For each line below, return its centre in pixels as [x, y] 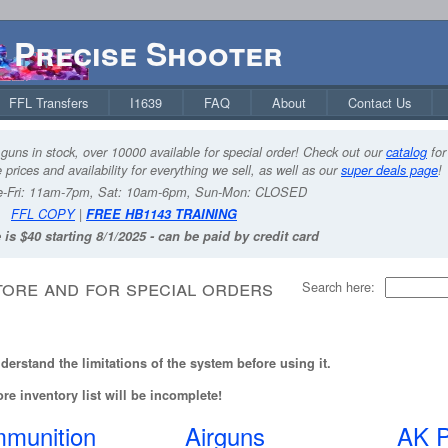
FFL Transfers [48, 102]
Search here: [338, 286]
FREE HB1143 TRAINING [161, 214]
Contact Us [379, 102]
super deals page [389, 170]
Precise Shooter [148, 53]
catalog [406, 152]
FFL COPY [43, 214]
